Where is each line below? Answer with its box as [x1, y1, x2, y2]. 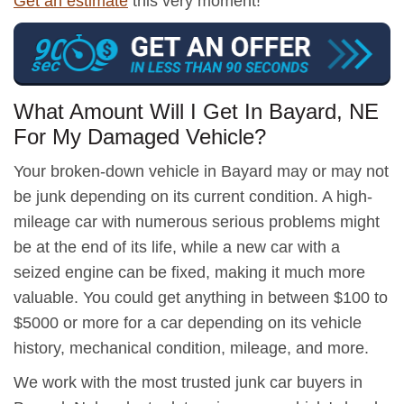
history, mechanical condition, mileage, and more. [14, 338, 369, 357]
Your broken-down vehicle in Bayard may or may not [14, 161, 389, 180]
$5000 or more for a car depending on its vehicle [14, 313, 362, 332]
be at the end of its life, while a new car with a [14, 237, 340, 256]
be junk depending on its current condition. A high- [14, 187, 372, 206]
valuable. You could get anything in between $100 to [14, 288, 388, 307]
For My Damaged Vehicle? [14, 124, 266, 149]
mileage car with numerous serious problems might [14, 212, 380, 231]
